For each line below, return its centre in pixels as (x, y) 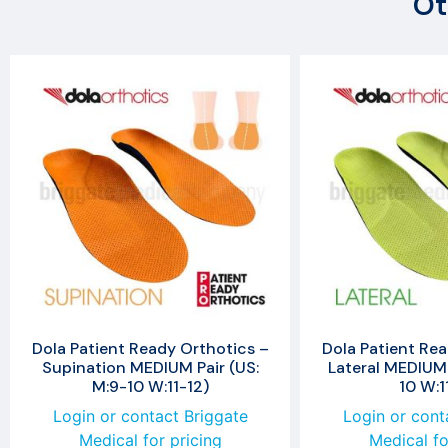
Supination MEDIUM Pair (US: (150, 367)
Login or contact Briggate (150, 415)
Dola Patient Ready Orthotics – (150, 348)
